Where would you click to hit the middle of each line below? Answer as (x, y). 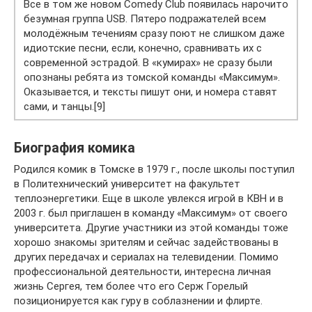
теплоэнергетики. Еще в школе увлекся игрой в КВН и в (149, 198)
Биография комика (75, 148)
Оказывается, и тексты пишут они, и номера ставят (150, 92)
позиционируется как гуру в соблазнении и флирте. (138, 301)
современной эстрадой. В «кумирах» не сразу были (148, 62)
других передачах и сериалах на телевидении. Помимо (146, 257)
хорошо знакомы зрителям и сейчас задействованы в (146, 242)
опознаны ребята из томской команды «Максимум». (152, 77)
